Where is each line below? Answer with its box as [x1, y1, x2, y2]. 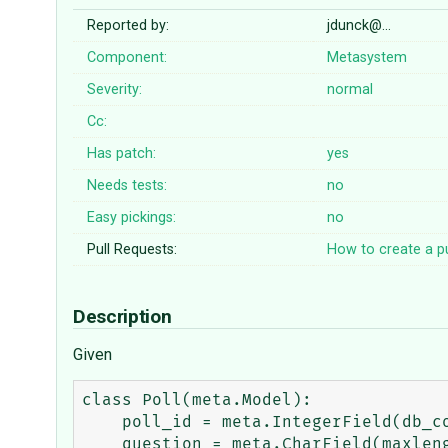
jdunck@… [327, 17, 392, 35]
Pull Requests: [87, 241, 178, 259]
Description [73, 305, 176, 329]
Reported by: [87, 17, 170, 35]
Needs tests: [87, 177, 168, 195]
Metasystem [327, 49, 408, 67]
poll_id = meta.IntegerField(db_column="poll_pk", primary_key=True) [82, 414, 122, 431]
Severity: [87, 81, 143, 99]
